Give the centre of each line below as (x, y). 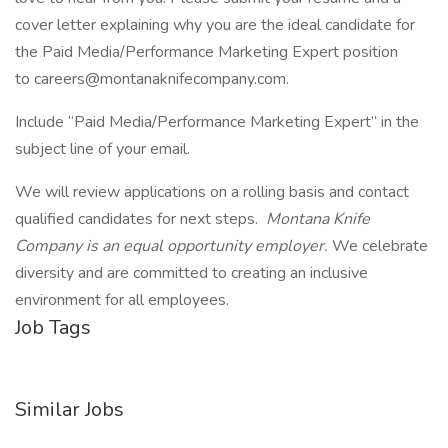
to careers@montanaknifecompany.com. (152, 79)
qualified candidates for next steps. (138, 219)
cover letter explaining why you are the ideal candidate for (215, 25)
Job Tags (53, 327)
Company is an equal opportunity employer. (173, 246)
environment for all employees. (122, 300)
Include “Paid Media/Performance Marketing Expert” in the (217, 122)
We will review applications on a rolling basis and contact (212, 192)
